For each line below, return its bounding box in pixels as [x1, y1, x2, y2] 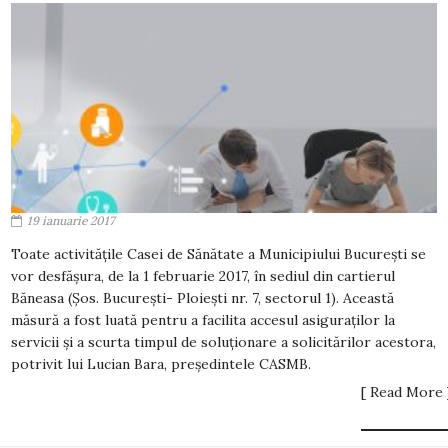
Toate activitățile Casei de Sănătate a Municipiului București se [11, 245, 426, 263]
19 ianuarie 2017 [27, 213, 115, 228]
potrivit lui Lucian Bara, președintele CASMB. [11, 355, 311, 373]
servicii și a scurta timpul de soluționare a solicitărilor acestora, [11, 333, 436, 351]
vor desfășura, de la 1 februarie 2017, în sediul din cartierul [11, 267, 395, 285]
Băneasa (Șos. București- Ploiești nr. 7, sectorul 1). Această [11, 289, 394, 307]
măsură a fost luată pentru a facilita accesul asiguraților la [11, 311, 395, 329]
